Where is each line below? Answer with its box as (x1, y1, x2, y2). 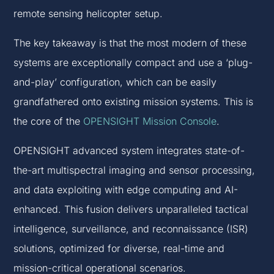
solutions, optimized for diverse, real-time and (13, 242, 225, 255)
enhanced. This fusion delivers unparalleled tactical (13, 203, 249, 216)
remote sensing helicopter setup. (13, 7, 163, 20)
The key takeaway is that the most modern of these (13, 37, 247, 50)
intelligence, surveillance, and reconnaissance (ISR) (13, 223, 249, 235)
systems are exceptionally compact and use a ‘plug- (13, 56, 253, 69)
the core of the (13, 115, 84, 128)
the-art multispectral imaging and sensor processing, (13, 164, 256, 177)
